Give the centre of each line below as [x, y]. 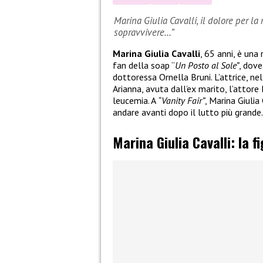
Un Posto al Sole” [207, 65]
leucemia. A [135, 101]
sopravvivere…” [144, 32]
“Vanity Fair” [181, 101]
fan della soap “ [144, 65]
